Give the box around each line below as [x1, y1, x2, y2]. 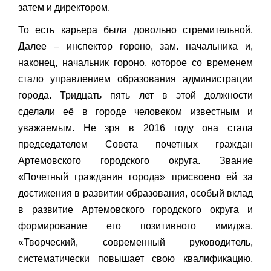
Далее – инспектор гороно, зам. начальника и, [18, 41, 253, 52]
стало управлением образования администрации [18, 74, 253, 85]
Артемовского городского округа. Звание [18, 155, 253, 166]
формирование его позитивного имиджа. [18, 221, 253, 232]
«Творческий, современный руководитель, [18, 237, 253, 248]
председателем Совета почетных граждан [18, 139, 253, 150]
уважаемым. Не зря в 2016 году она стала [18, 123, 253, 134]
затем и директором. [18, 2, 110, 13]
